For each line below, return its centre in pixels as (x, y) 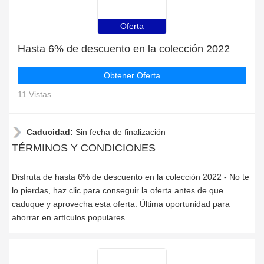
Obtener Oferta (132, 75)
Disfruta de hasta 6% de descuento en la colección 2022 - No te (131, 177)
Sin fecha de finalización (121, 132)
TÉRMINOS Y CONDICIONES (84, 148)
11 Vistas (34, 94)
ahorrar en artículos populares (68, 217)
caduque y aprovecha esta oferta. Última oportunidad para (121, 204)
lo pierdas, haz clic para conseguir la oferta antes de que (118, 190)
